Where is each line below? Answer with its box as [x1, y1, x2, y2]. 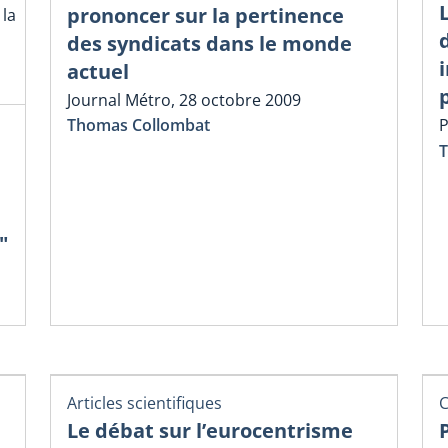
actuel [67, 58, 129, 86]
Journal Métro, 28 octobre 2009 [67, 89, 301, 112]
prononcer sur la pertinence [67, 2, 344, 30]
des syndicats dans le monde [67, 30, 352, 58]
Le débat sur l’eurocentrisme [67, 416, 353, 444]
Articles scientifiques [67, 391, 222, 414]
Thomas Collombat [67, 114, 210, 137]
